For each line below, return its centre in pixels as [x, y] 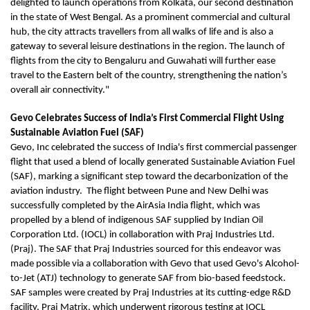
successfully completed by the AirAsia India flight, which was [135, 206]
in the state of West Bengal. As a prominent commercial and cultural [150, 18]
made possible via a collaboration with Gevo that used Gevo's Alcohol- [155, 264]
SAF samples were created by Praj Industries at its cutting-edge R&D [151, 293]
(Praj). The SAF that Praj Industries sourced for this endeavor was [146, 250]
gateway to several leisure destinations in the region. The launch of [148, 47]
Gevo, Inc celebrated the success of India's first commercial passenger [154, 148]
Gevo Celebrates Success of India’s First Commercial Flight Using [147, 119]
